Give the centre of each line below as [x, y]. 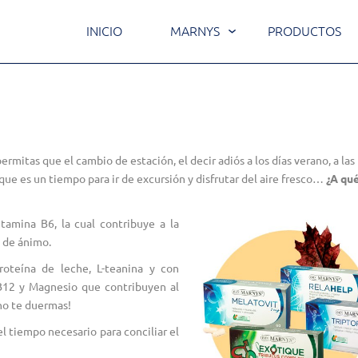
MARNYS [195, 30]
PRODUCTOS [304, 30]
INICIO [104, 30]
